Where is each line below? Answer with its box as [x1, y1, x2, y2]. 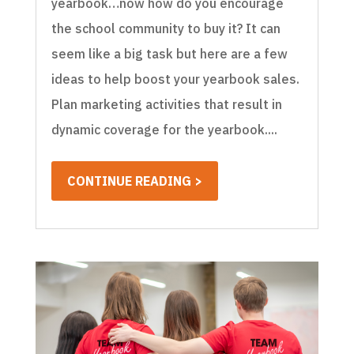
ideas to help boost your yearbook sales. [51, 71, 299, 88]
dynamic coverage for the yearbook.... [51, 122, 277, 138]
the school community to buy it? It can [51, 21, 281, 37]
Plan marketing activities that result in [51, 96, 282, 113]
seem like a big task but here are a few [51, 46, 288, 62]
